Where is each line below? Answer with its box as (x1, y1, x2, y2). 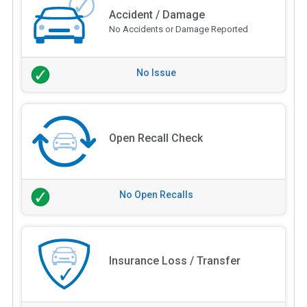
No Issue (136, 66, 176, 78)
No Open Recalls (119, 189, 193, 201)
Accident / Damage (108, 8, 205, 21)
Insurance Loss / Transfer (108, 254, 241, 268)
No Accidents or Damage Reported (108, 23, 248, 34)
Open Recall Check (108, 132, 203, 145)
